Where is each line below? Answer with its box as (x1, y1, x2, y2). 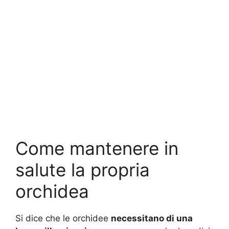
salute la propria (15, 158, 150, 180)
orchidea (15, 180, 89, 202)
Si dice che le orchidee (15, 213, 111, 223)
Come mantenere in (15, 137, 178, 159)
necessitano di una (111, 213, 193, 223)
